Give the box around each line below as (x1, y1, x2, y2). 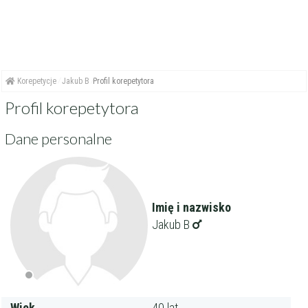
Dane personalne (5, 129, 113, 148)
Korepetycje (15, 76, 57, 86)
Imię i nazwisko (151, 199, 231, 214)
